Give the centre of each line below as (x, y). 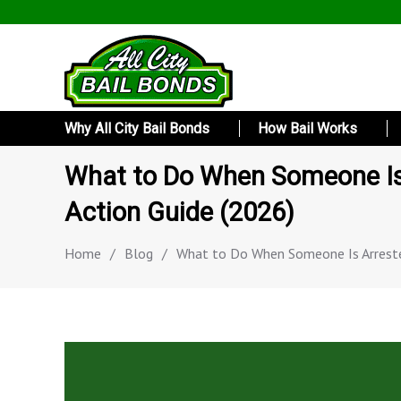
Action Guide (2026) (179, 212)
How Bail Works (307, 129)
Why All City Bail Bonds (137, 129)
